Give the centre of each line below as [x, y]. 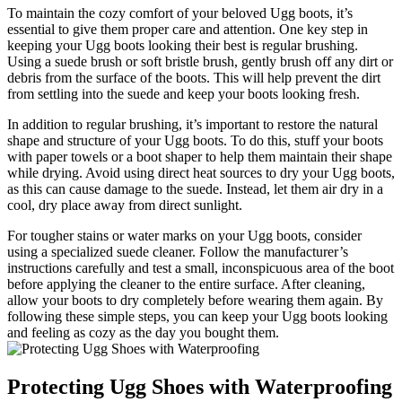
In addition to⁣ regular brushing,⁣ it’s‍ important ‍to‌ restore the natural [192, 124]
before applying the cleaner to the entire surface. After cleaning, [186, 284]
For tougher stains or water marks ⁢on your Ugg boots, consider [184, 235]
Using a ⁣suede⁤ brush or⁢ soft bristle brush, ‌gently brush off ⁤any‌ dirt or [200, 61]
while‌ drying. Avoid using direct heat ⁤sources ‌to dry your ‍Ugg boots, [201, 172]
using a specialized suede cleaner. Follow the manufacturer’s [178, 251]
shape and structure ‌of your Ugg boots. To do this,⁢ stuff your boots [195, 140]
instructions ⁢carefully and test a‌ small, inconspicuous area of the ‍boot [201, 267]
